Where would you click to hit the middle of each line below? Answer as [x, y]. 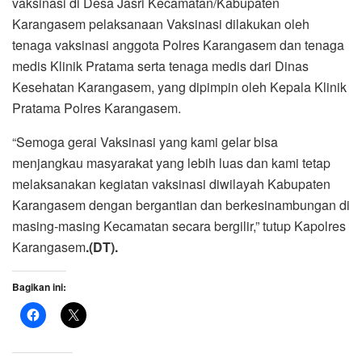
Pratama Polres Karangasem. [97, 107]
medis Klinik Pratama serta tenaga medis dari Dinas [160, 65]
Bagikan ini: [39, 286]
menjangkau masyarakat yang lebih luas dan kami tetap [171, 162]
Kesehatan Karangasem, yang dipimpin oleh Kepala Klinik [179, 86]
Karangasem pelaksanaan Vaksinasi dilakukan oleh [161, 23]
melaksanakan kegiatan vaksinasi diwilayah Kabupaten [171, 183]
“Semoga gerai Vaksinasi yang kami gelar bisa [145, 141]
